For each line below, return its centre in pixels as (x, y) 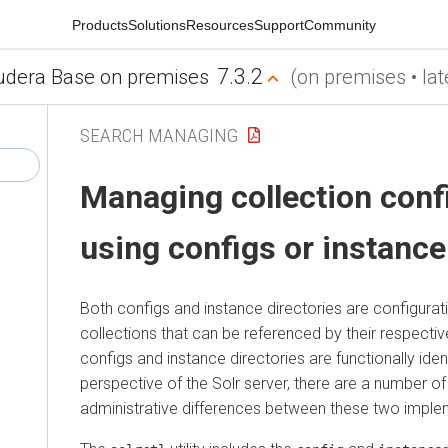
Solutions (157, 24)
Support (279, 24)
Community (340, 24)
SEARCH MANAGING (159, 135)
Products (100, 24)
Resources (220, 24)
